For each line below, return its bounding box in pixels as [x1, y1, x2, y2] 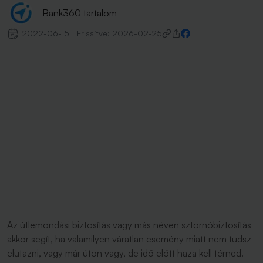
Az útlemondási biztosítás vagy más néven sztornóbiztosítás [7, 219, 251, 231]
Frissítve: [77, 28, 112, 38]
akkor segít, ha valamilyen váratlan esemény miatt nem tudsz [7, 233, 251, 245]
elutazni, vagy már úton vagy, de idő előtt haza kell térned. [7, 247, 246, 259]
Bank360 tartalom [42, 7, 117, 19]
